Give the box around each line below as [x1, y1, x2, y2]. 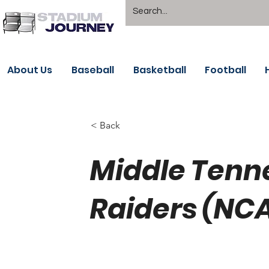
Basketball [133, 63, 186, 77]
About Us [7, 63, 52, 77]
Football [205, 63, 246, 77]
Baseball [71, 63, 114, 77]
